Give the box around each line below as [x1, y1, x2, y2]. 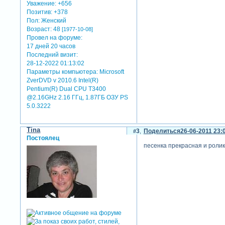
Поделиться [143, 128, 180, 135]
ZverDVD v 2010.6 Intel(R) [27, 76, 99, 84]
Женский [40, 17, 67, 24]
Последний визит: [27, 51, 78, 58]
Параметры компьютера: [27, 68, 98, 75]
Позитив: [27, 8, 53, 16]
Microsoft [98, 68, 125, 75]
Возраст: [27, 25, 52, 33]
